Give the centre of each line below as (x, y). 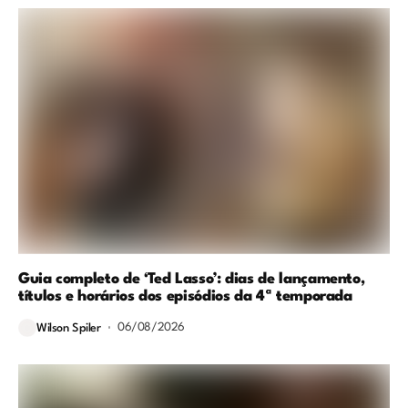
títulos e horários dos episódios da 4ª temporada (185, 296)
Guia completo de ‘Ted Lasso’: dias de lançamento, (192, 279)
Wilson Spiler (69, 329)
